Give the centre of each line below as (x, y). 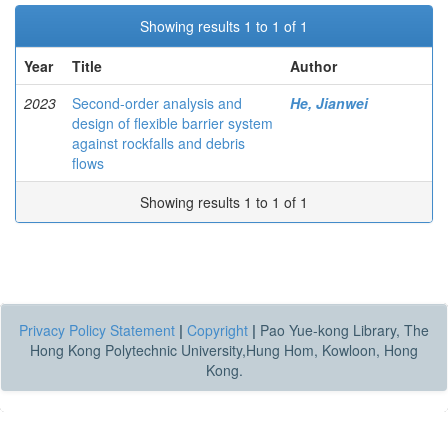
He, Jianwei (329, 103)
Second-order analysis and (157, 103)
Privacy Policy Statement (97, 330)
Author (313, 66)
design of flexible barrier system (172, 123)
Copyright (217, 330)
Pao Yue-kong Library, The (342, 330)
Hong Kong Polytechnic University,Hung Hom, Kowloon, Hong (224, 350)
